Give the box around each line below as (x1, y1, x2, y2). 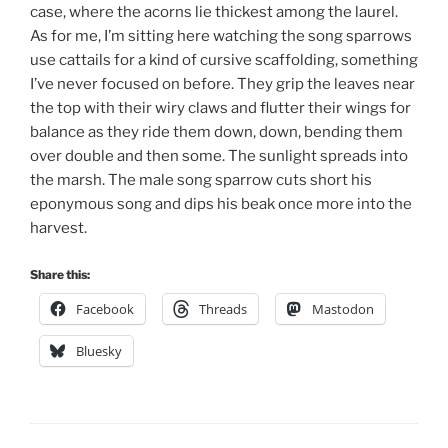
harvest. (30, 218, 87, 237)
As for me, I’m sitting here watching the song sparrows (30, 26, 412, 45)
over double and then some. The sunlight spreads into (30, 146, 408, 165)
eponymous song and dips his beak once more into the (30, 194, 412, 213)
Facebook (76, 300, 134, 319)
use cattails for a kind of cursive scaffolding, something (30, 50, 418, 69)
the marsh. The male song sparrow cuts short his (30, 170, 372, 189)
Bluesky (76, 342, 122, 361)
